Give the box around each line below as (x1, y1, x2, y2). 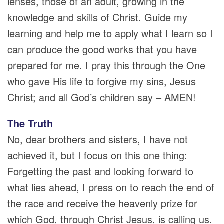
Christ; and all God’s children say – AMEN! (7, 90, 196, 105)
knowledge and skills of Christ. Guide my (7, 10, 187, 25)
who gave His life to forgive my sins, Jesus (7, 74, 196, 89)
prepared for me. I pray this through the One (7, 58, 205, 73)
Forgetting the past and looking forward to (7, 164, 193, 179)
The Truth (7, 116, 53, 131)
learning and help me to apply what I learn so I (7, 26, 213, 41)
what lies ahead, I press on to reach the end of (7, 180, 214, 195)
